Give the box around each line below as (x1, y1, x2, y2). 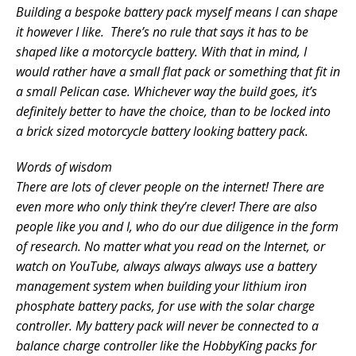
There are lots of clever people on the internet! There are (16, 178, 324, 196)
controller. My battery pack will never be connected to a (16, 317, 319, 335)
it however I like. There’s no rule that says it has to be (16, 23, 308, 41)
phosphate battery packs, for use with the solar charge (16, 297, 315, 315)
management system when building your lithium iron (16, 277, 307, 296)
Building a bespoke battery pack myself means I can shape (16, 3, 338, 21)
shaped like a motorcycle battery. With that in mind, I (16, 43, 307, 61)
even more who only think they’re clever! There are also (16, 198, 317, 216)
